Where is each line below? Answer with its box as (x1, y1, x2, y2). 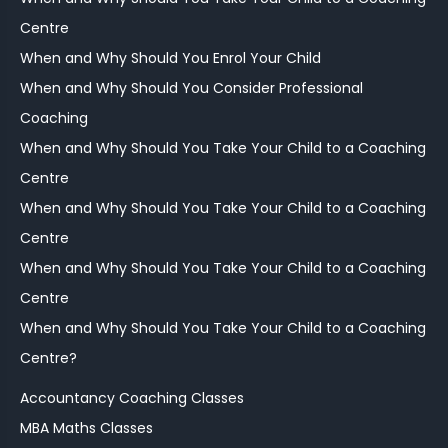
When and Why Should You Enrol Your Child (20, 48, 321, 69)
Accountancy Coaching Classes (20, 388, 244, 409)
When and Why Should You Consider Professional (20, 78, 363, 99)
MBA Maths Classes (20, 418, 153, 439)
